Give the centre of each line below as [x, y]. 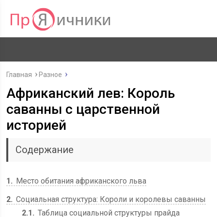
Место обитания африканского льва [80, 181]
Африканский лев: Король [91, 93]
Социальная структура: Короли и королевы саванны [110, 199]
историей [37, 125]
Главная [19, 75]
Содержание [45, 150]
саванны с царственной [83, 109]
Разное [51, 75]
